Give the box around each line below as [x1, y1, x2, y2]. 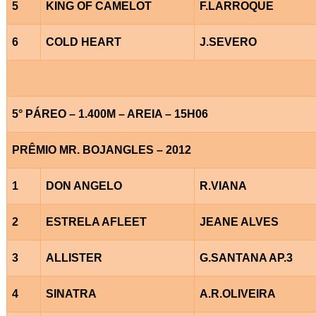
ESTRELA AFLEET [45, 215, 147, 228]
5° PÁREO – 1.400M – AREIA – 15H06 [11, 107, 208, 120]
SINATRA [45, 287, 97, 300]
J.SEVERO [199, 35, 257, 48]
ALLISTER [45, 251, 102, 264]
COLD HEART [45, 35, 121, 48]
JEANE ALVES [199, 215, 279, 228]
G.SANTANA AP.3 [199, 251, 293, 264]
